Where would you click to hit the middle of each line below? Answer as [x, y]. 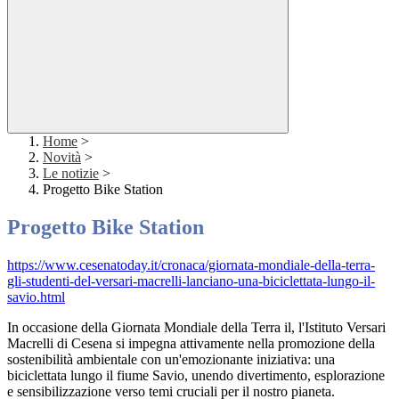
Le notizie [71, 174]
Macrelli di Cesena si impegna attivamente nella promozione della [191, 344]
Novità [62, 158]
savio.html [36, 297]
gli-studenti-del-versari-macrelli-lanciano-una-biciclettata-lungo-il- [191, 281]
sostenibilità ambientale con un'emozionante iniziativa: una [171, 360]
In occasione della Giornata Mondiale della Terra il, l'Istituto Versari [196, 328]
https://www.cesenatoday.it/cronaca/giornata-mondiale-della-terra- [191, 265]
